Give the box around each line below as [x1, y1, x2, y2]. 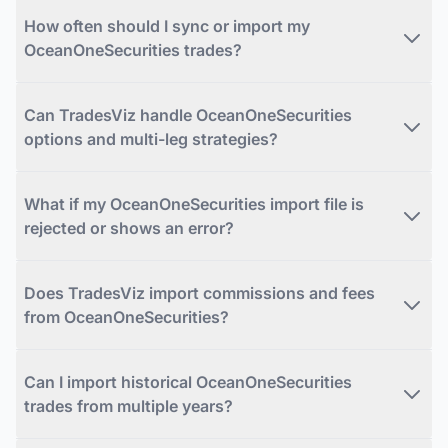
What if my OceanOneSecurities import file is [24, 193, 364, 214]
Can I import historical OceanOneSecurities [24, 371, 352, 392]
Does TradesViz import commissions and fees [24, 282, 375, 303]
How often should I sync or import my [24, 15, 310, 36]
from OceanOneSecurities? [24, 306, 229, 327]
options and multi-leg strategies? [24, 128, 278, 149]
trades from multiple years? [24, 395, 233, 416]
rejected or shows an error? [24, 217, 234, 238]
